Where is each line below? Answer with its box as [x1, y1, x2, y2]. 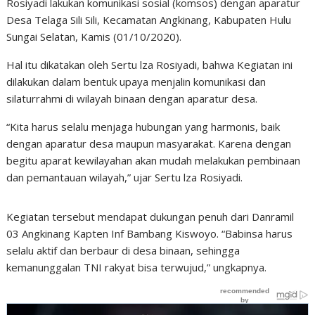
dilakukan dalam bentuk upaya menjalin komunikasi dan [6, 75, 266, 89]
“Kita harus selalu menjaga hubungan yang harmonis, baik [6, 120, 281, 134]
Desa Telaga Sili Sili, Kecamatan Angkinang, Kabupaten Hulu [6, 13, 292, 27]
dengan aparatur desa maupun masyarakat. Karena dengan [6, 136, 292, 150]
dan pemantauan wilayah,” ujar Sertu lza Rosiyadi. [6, 170, 243, 184]
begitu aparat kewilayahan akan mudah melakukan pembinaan [6, 153, 301, 167]
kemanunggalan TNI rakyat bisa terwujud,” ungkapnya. [6, 260, 267, 274]
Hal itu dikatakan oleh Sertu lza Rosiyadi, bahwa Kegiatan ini [6, 58, 293, 72]
